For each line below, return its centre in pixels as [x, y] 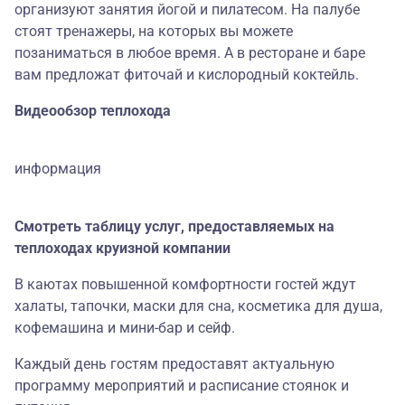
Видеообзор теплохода [93, 111]
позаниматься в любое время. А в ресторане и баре [190, 53]
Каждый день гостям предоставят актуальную [174, 364]
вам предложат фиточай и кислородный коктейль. [187, 75]
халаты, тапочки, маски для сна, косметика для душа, [198, 306]
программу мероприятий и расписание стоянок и [182, 386]
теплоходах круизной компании [122, 249]
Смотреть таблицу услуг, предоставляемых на [174, 227]
